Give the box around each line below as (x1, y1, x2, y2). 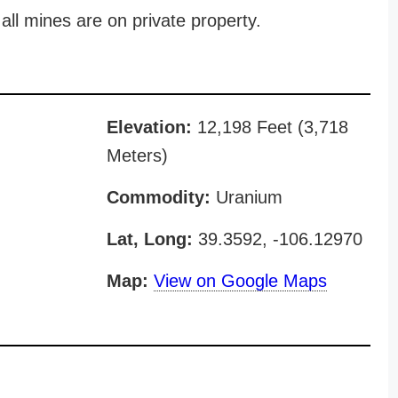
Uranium (210, 187, 283, 207)
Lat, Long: (106, 229, 193, 249)
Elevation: (106, 117, 192, 137)
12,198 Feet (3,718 (191, 117, 348, 137)
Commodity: (106, 187, 211, 207)
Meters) (106, 146, 168, 165)
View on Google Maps (153, 271, 327, 291)
